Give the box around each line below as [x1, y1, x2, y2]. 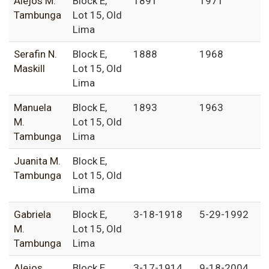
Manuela [14, 101, 52, 114]
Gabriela [14, 208, 51, 221]
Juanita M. [14, 155, 61, 168]
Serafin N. [14, 48, 57, 61]
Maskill [14, 62, 45, 75]
